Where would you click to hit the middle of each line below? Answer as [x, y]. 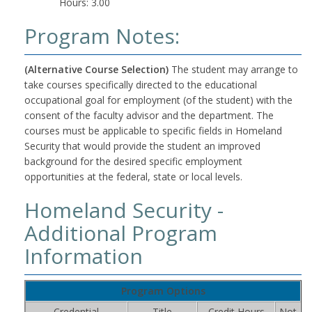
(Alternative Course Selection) [98, 69]
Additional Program [121, 233]
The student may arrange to [235, 69]
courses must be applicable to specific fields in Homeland [153, 131]
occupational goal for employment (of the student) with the [158, 100]
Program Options [163, 291]
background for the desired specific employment [133, 161]
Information [84, 256]
